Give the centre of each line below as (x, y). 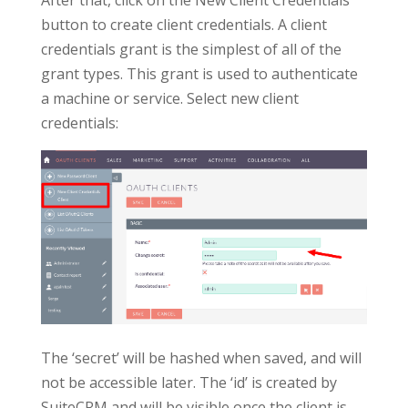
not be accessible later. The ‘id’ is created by (189, 382)
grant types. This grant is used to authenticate (199, 73)
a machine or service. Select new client (169, 98)
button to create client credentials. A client (184, 24)
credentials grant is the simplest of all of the (191, 49)
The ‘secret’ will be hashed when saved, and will (201, 357)
